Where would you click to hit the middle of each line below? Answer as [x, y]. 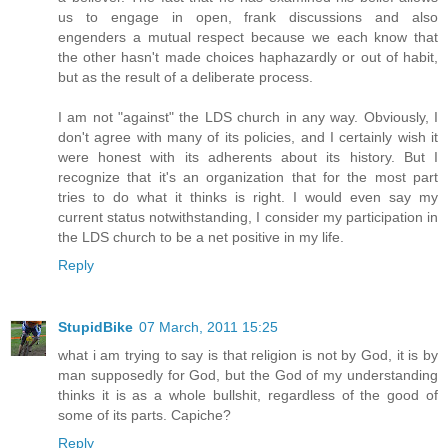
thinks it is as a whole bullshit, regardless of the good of [248, 395]
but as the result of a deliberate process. [185, 77]
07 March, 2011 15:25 [208, 327]
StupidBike [95, 327]
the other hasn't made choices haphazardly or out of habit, [248, 57]
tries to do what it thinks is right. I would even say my [248, 197]
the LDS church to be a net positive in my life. [201, 237]
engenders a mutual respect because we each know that [248, 37]
